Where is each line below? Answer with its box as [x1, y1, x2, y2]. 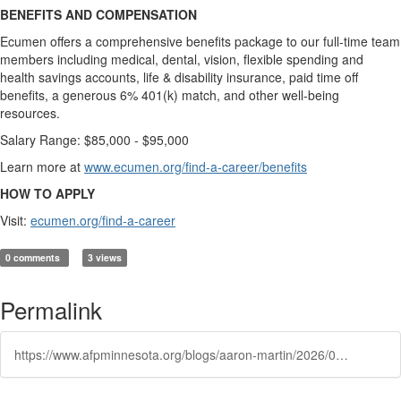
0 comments [5, 251, 64, 264]
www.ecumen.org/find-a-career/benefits [84, 158, 307, 175]
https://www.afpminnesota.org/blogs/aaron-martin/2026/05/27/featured [336, 346, 348, 363]
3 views [87, 251, 122, 264]
